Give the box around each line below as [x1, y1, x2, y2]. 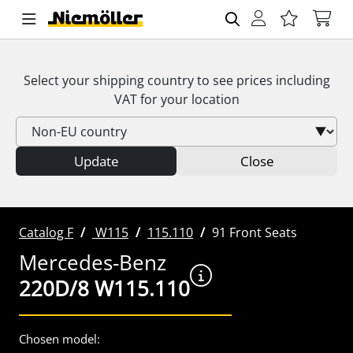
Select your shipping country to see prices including [23, 72, 330, 89]
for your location [136, 91, 240, 108]
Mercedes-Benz [19, 248, 166, 277]
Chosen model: [19, 331, 100, 347]
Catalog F [19, 224, 73, 241]
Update [73, 152, 119, 170]
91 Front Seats [212, 224, 297, 241]
